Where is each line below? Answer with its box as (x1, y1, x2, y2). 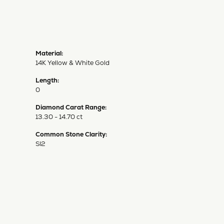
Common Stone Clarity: (35, 129, 107, 138)
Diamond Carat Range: (35, 102, 106, 111)
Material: (35, 48, 63, 57)
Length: (35, 75, 59, 84)
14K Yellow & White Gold (35, 58, 109, 67)
